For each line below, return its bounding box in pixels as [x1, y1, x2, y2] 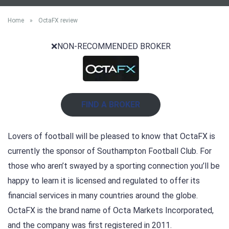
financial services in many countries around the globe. [8, 190, 198, 200]
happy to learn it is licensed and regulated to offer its [8, 175, 200, 186]
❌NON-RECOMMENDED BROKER [51, 41, 171, 51]
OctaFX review [38, 17, 78, 24]
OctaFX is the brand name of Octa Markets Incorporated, [8, 205, 214, 215]
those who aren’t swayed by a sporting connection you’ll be [8, 161, 220, 171]
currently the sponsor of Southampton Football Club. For [8, 146, 212, 156]
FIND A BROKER [81, 100, 140, 110]
